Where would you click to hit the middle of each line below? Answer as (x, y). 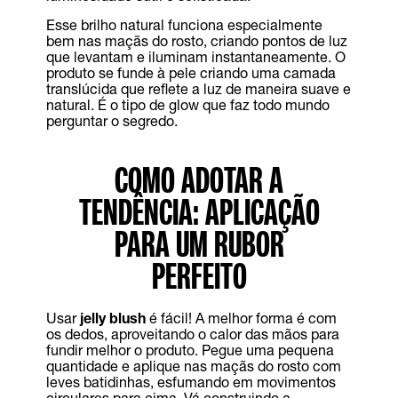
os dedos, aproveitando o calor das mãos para (192, 334)
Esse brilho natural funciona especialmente (184, 24)
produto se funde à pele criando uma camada (191, 72)
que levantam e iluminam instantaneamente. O (195, 56)
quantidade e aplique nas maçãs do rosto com (193, 366)
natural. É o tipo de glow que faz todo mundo (187, 104)
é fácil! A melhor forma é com (241, 318)
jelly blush (112, 318)
